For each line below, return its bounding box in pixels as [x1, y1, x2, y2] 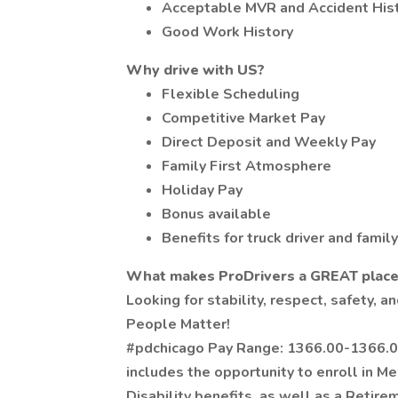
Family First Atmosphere [162, 156, 331, 176]
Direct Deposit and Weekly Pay [162, 132, 376, 152]
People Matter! [126, 314, 230, 334]
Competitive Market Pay [162, 108, 325, 128]
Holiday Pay [162, 180, 243, 200]
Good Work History [162, 22, 293, 42]
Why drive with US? [126, 60, 265, 80]
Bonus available [162, 204, 271, 224]
